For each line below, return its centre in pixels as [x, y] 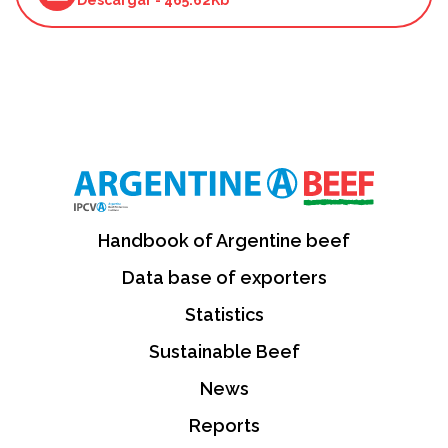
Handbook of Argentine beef [224, 240]
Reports [224, 425]
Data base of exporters [224, 277]
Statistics [224, 314]
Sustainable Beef [224, 351]
